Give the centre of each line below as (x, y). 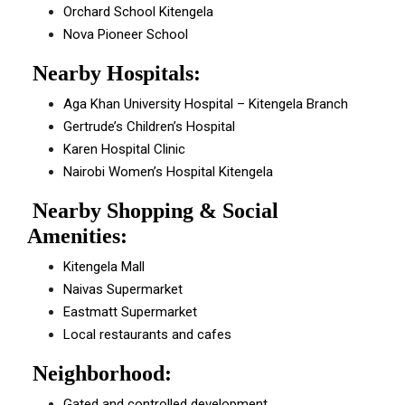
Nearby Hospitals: (114, 73)
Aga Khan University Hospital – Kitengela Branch (206, 104)
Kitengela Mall (104, 267)
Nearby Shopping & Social (153, 211)
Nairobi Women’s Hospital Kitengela (168, 172)
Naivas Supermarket (123, 289)
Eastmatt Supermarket (130, 312)
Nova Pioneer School (126, 34)
